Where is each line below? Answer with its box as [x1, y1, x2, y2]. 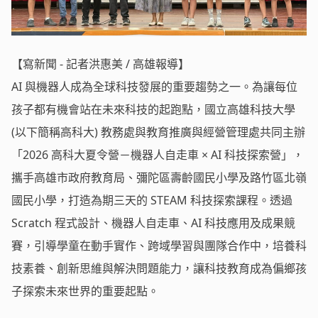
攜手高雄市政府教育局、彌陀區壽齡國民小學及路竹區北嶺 [11, 169, 307, 185]
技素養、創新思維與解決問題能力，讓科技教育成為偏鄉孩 [11, 260, 307, 276]
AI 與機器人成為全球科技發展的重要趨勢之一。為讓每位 [11, 78, 297, 94]
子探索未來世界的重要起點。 [11, 283, 159, 299]
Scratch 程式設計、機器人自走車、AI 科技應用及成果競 [11, 214, 295, 231]
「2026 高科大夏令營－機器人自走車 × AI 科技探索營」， [11, 146, 304, 163]
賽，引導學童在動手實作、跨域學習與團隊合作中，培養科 [11, 237, 307, 253]
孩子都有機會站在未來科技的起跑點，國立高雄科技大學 [11, 101, 295, 117]
